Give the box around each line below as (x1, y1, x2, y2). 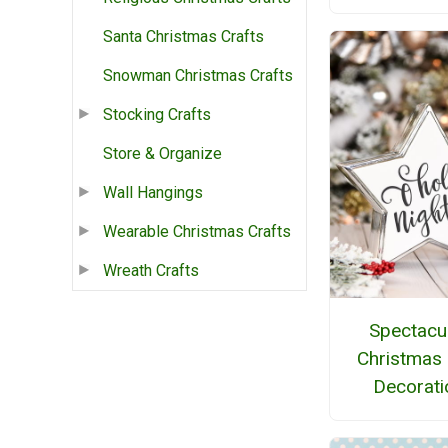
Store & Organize (103, 144, 222, 164)
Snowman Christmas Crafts (103, 66, 293, 86)
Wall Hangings (103, 183, 203, 203)
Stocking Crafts (103, 105, 211, 125)
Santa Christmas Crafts (103, 27, 264, 47)
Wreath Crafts (103, 261, 199, 281)
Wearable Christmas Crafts (103, 222, 291, 242)
